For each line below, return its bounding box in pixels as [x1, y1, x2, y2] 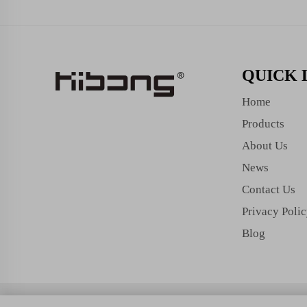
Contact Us [242, 183, 296, 196]
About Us [242, 139, 288, 152]
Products [242, 117, 285, 130]
